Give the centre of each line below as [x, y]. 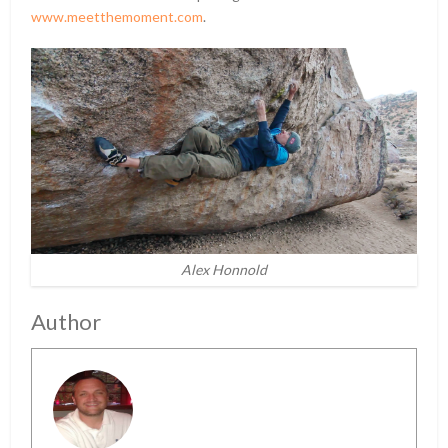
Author [66, 322]
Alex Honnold [224, 270]
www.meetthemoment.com [117, 17]
